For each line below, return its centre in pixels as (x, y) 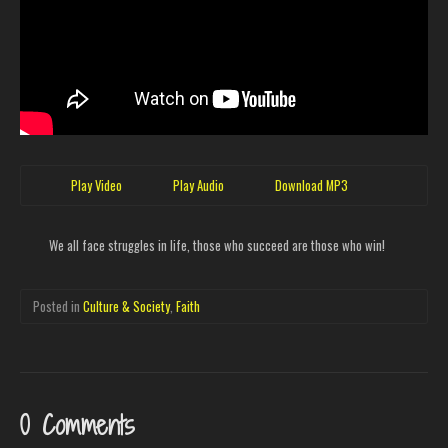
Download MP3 (311, 185)
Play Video (96, 185)
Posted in (58, 306)
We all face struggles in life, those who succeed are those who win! (217, 245)
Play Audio (198, 185)
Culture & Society (126, 306)
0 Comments (77, 425)
